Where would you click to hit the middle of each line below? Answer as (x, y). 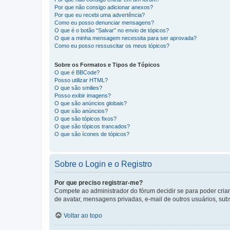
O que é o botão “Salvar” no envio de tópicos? (112, 31)
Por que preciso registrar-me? (99, 183)
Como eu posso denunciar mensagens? (104, 23)
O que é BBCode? (77, 73)
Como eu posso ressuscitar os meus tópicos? (112, 46)
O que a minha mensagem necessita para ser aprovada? (126, 38)
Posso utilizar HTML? (81, 80)
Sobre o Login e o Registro (103, 164)
